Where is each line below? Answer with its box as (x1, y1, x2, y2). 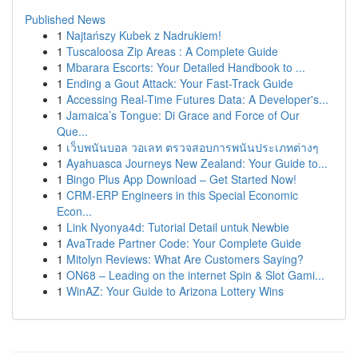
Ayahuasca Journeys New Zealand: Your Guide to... (66, 155, 328, 171)
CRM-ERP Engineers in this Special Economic (66, 187, 298, 203)
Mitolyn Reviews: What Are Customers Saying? (66, 251, 304, 267)
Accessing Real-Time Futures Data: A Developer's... (66, 91, 328, 107)
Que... (57, 123, 88, 139)
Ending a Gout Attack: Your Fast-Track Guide (66, 75, 293, 91)
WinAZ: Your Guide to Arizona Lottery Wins (66, 283, 284, 299)
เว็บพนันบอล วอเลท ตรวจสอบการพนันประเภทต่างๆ (66, 139, 319, 155)
